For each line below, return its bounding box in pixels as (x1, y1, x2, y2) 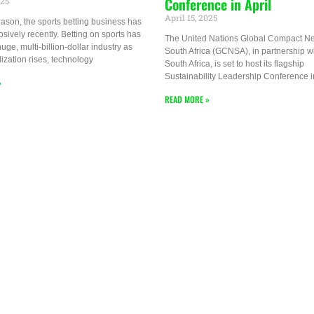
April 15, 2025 (164, 12, 217, 24)
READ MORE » (164, 93, 210, 106)
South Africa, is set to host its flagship (164, 59, 304, 69)
